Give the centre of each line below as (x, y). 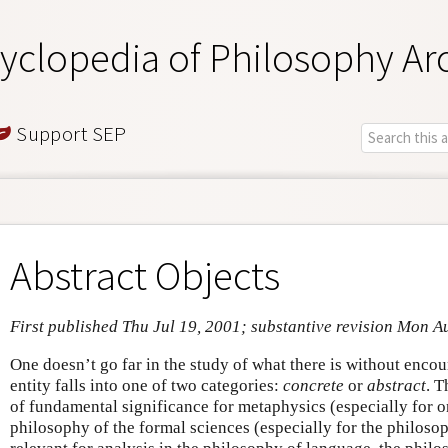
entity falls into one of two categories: (146, 385)
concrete (313, 385)
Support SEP (69, 133)
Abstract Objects (145, 274)
